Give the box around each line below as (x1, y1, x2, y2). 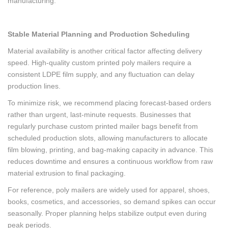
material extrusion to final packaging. (8, 169, 126, 177)
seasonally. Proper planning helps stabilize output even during (8, 209, 207, 217)
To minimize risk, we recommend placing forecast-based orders (8, 99, 211, 107)
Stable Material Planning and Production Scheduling (8, 30, 190, 38)
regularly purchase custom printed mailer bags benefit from (8, 122, 198, 130)
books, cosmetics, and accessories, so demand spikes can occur (8, 197, 216, 206)
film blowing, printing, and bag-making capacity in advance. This (8, 146, 213, 154)
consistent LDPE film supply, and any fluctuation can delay (8, 70, 194, 78)
